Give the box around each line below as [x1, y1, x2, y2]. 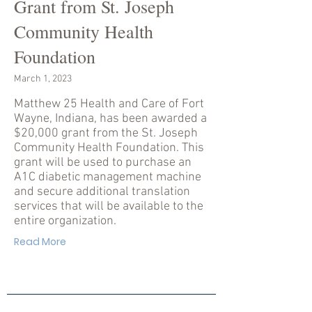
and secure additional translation [14, 185, 190, 199]
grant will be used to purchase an [14, 155, 192, 170]
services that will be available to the [14, 199, 203, 214]
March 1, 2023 [14, 73, 72, 85]
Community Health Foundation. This [14, 141, 204, 155]
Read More [14, 235, 66, 249]
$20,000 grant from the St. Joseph [14, 126, 198, 141]
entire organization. [14, 214, 116, 228]
